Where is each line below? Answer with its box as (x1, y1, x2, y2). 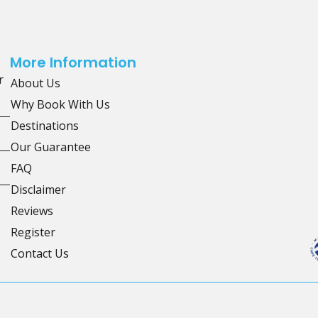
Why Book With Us (11, 97, 110, 113)
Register (11, 224, 55, 241)
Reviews (11, 203, 53, 219)
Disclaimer (11, 182, 66, 198)
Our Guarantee (11, 139, 91, 155)
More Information (10, 53, 136, 73)
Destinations (11, 118, 79, 134)
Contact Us (11, 246, 69, 262)
